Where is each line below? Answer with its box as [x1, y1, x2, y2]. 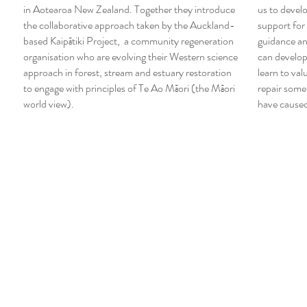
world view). [23, 96, 74, 112]
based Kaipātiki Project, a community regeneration [23, 33, 234, 49]
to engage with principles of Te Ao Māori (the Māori [23, 80, 235, 96]
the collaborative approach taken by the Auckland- [23, 17, 235, 33]
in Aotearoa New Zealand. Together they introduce [23, 1, 235, 17]
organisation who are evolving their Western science [23, 49, 238, 64]
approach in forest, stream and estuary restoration [23, 64, 232, 80]
